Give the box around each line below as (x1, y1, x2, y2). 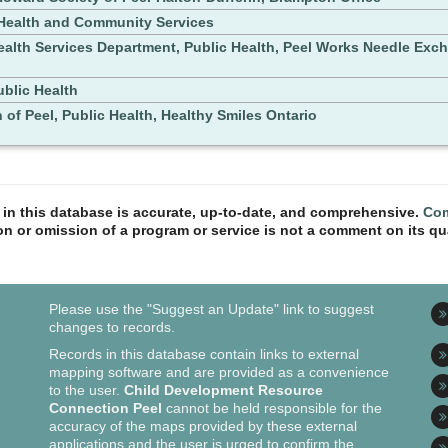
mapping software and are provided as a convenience (49, 364, 390, 381)
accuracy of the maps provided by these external (49, 418, 358, 435)
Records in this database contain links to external (49, 346, 360, 363)
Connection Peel (49, 400, 163, 417)
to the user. (49, 382, 125, 399)
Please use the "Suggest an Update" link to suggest (49, 301, 375, 318)
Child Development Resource (124, 382, 324, 399)
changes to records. (49, 319, 176, 336)
